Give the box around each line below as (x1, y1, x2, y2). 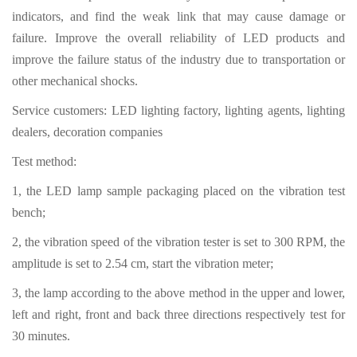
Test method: (12, 155, 76, 169)
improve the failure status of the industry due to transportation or (12, 53, 345, 67)
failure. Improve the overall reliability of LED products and (12, 31, 345, 45)
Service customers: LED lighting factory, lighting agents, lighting (12, 104, 345, 118)
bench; (12, 206, 45, 220)
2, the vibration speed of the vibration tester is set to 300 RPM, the (12, 235, 345, 249)
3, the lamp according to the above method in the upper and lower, (12, 286, 345, 300)
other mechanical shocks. (12, 74, 138, 88)
